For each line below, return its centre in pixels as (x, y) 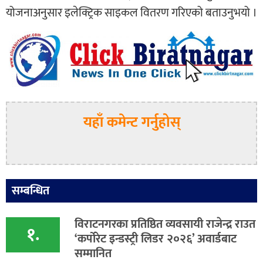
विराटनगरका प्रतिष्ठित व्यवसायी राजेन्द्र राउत (165, 225)
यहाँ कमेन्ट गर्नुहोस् (131, 123)
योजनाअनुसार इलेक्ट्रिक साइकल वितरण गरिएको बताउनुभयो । (131, 13)
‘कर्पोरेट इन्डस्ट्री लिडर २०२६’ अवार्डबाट (156, 239)
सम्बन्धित (31, 191)
